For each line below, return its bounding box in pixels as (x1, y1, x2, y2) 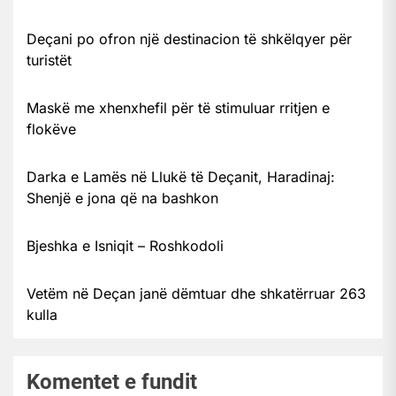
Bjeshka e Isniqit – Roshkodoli (27, 236, 224, 255)
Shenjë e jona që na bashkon (27, 188, 218, 207)
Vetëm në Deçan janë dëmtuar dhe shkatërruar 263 (27, 284, 366, 302)
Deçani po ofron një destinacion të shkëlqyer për (27, 29, 352, 48)
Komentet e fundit (27, 369, 197, 394)
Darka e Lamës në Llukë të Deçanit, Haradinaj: (27, 167, 335, 186)
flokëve (27, 119, 76, 138)
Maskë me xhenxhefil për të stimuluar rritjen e (27, 98, 330, 117)
